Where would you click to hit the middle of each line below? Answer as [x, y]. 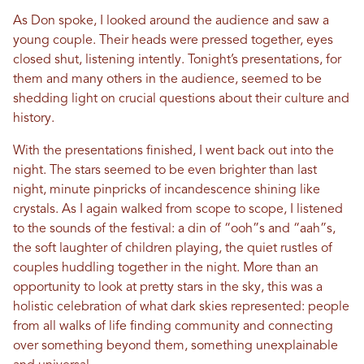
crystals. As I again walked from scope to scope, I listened [178, 210]
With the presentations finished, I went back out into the [173, 152]
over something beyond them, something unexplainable [175, 347]
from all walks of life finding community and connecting [173, 327]
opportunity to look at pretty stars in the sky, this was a [168, 288]
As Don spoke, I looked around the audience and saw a [171, 22]
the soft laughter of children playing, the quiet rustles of [173, 249]
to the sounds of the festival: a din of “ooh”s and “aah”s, [174, 230]
